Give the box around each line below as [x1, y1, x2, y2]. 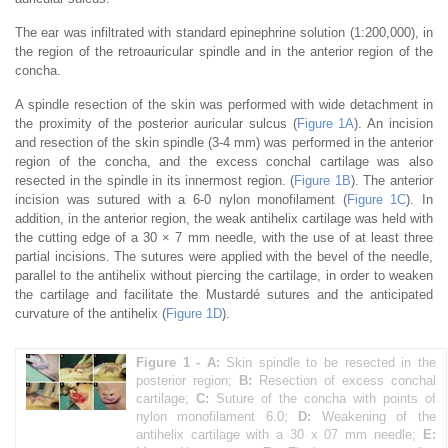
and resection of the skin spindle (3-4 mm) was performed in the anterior [15, 134, 433, 150]
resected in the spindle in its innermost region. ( [15, 172, 295, 188]
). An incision [354, 115, 434, 131]
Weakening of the [311, 408, 436, 424]
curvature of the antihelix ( [15, 305, 166, 321]
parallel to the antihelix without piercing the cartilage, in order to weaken [15, 267, 433, 283]
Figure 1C [346, 191, 407, 207]
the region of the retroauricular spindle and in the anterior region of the [15, 43, 433, 59]
